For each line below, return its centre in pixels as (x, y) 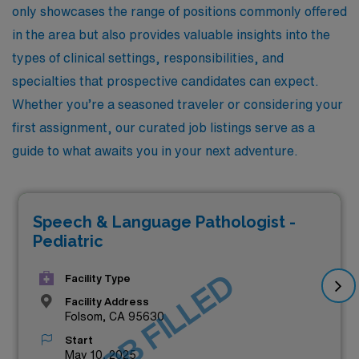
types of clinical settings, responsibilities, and (148, 58)
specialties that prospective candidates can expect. (165, 81)
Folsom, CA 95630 (115, 316)
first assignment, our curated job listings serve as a (163, 127)
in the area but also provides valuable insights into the (171, 34)
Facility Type (98, 278)
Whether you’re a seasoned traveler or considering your (177, 104)
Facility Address (107, 301)
